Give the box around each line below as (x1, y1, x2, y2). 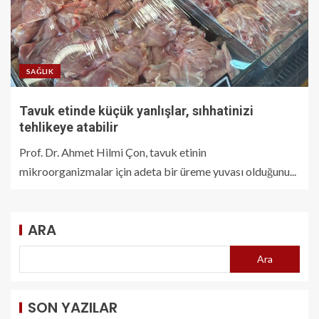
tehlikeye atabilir (19, 120, 118, 135)
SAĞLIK (26, 67, 54, 75)
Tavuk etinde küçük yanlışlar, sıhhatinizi (19, 103, 253, 118)
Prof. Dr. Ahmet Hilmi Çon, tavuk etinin (19, 145, 206, 159)
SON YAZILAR (28, 298, 117, 318)
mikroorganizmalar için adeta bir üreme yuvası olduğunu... (19, 164, 296, 178)
